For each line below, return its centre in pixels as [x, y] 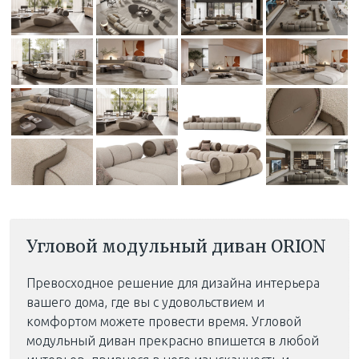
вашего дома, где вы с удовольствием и [145, 302]
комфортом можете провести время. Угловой [164, 321]
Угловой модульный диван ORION [176, 246]
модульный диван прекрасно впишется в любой [173, 340]
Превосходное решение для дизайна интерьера [173, 282]
